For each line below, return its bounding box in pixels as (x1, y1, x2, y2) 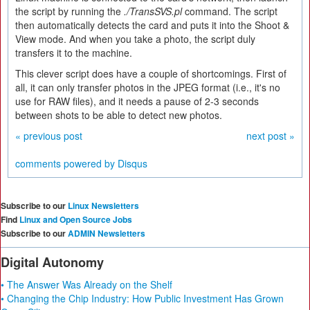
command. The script (182, 4, 277, 18)
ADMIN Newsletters (68, 227, 145, 239)
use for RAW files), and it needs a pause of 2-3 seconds (15, 94, 259, 108)
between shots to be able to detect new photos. (15, 108, 222, 122)
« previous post (15, 129, 82, 143)
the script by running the (15, 4, 124, 18)
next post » (246, 129, 295, 143)
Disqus (118, 156, 147, 170)
